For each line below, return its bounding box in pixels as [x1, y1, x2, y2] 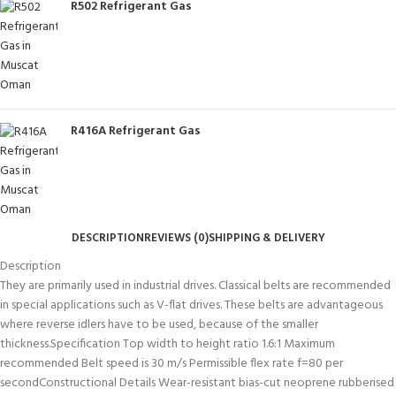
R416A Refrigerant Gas [71, 120, 201, 141]
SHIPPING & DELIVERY [208, 229, 325, 248]
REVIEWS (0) [143, 229, 209, 248]
